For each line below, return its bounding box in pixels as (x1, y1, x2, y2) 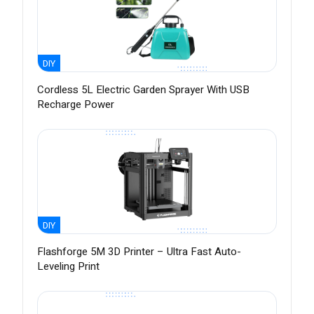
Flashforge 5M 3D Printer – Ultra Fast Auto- (37, 244, 241, 260)
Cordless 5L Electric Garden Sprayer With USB (37, 82, 250, 98)
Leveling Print (37, 259, 100, 275)
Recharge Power (37, 97, 114, 113)
